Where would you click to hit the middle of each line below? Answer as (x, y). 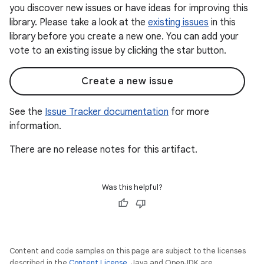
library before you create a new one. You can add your (124, 37)
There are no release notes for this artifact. (103, 150)
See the (27, 112)
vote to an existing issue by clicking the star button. (118, 51)
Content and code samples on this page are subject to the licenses (128, 251)
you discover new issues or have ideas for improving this (129, 8)
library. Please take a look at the (79, 22)
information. (35, 126)
